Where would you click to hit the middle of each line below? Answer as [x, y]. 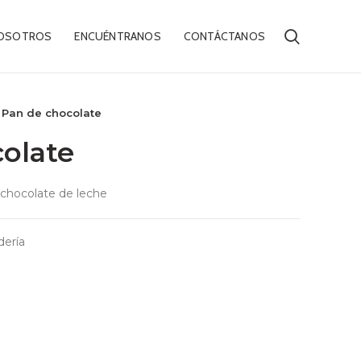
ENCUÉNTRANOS [118, 36]
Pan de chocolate [52, 113]
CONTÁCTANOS [224, 36]
